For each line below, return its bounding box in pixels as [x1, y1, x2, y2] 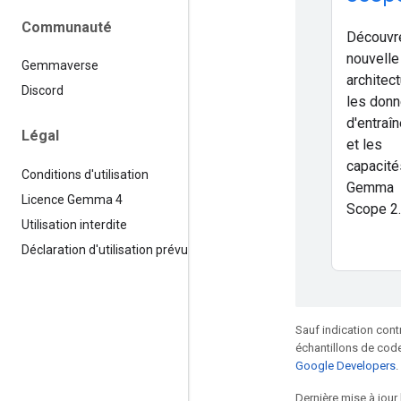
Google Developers [295, 359, 396, 372]
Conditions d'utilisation [21, 166, 149, 182]
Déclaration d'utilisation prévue [21, 242, 195, 257]
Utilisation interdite [21, 217, 127, 232]
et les [346, 136, 382, 153]
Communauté [21, 18, 112, 36]
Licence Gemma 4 [21, 192, 123, 207]
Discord [21, 83, 64, 98]
